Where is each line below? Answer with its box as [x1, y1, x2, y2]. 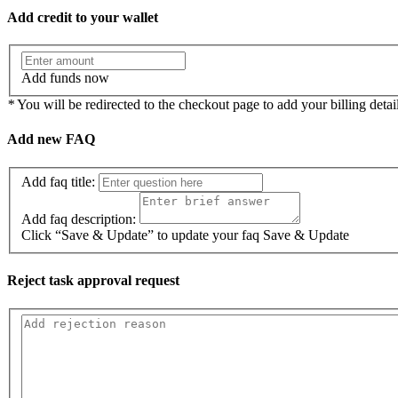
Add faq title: [21, 174, 95, 190]
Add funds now [21, 69, 109, 85]
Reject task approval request [7, 273, 179, 289]
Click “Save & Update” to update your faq [21, 227, 259, 243]
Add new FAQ [7, 131, 95, 147]
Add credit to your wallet [7, 10, 158, 26]
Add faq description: [21, 211, 136, 227]
